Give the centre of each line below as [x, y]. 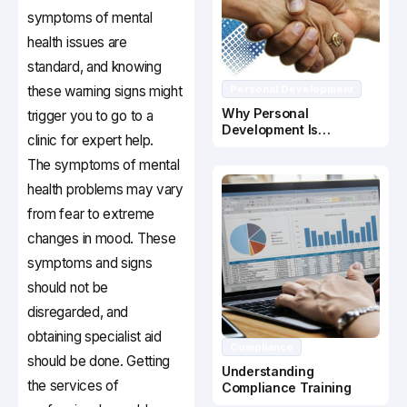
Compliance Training [287, 388]
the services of [73, 386]
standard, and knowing [94, 67]
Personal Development [292, 89]
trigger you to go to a [90, 116]
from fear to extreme [91, 214]
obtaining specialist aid [94, 337]
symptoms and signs [90, 263]
